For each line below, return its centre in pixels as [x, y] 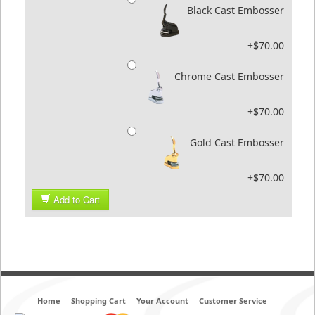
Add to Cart [77, 199]
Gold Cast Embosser [237, 142]
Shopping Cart [98, 300]
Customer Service [233, 300]
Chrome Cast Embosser [229, 76]
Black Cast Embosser [236, 10]
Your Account [162, 300]
